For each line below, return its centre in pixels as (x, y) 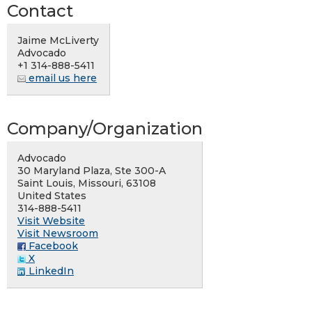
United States (52, 195)
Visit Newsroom (58, 233)
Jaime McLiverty (58, 40)
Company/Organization (105, 128)
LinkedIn (50, 271)
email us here (61, 78)
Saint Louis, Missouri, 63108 (87, 183)
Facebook (52, 245)
